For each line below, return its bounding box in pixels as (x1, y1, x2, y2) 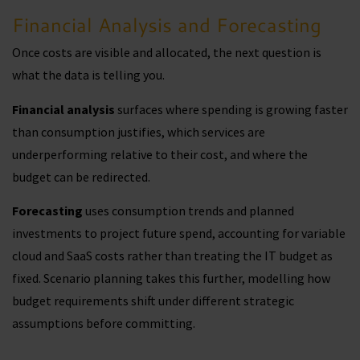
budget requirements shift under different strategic (12, 292, 294, 309)
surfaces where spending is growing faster (115, 100, 348, 117)
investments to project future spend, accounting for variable (12, 225, 346, 242)
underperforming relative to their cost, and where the (12, 145, 308, 162)
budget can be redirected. (12, 168, 150, 185)
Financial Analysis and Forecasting (12, 11, 327, 39)
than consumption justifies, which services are (12, 123, 265, 140)
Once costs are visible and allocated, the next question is (12, 44, 321, 61)
